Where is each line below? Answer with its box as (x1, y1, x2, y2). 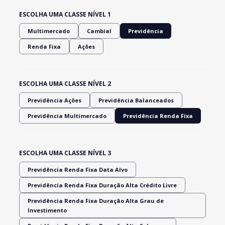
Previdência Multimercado (28, 111, 107, 120)
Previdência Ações (28, 96, 82, 104)
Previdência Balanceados (98, 96, 174, 104)
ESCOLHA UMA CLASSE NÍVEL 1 (19, 10, 111, 19)
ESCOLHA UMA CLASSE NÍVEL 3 (19, 148, 111, 157)
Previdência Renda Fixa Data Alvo (28, 165, 128, 173)
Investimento (28, 206, 67, 214)
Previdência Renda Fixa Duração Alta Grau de (28, 196, 164, 204)
